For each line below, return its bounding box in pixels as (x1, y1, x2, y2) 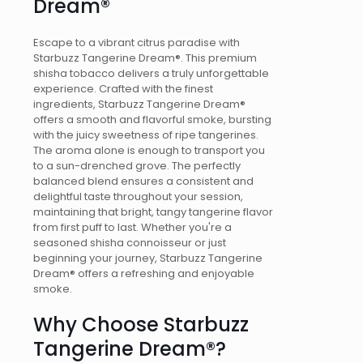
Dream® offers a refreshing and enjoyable (33, 266, 254, 282)
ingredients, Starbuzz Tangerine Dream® (33, 96, 246, 113)
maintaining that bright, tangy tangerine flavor (33, 204, 273, 220)
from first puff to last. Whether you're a (33, 220, 232, 236)
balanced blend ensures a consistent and (33, 173, 254, 190)
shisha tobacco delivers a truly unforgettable (33, 66, 269, 82)
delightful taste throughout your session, (33, 189, 243, 205)
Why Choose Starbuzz (33, 311, 249, 338)
